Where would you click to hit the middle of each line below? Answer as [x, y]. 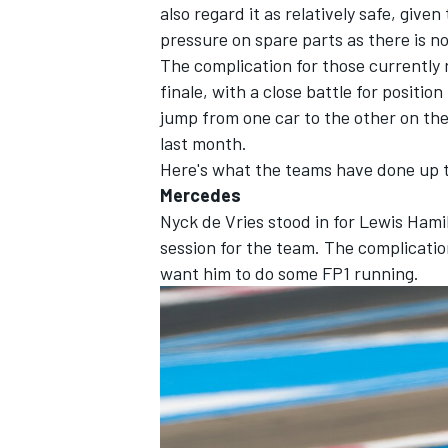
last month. [203, 142]
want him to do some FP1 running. [289, 272]
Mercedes [200, 194]
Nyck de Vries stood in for [259, 220]
